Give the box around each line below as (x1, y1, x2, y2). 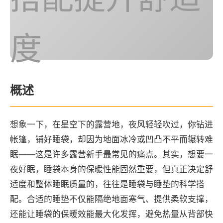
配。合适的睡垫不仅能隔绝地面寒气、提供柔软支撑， (10, 194, 213, 204)
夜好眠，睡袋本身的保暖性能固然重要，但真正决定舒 (10, 164, 213, 174)
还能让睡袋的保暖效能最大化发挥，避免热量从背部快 (10, 209, 213, 219)
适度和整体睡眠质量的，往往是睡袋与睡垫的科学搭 (10, 179, 205, 189)
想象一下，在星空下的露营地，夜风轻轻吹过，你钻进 (10, 119, 213, 129)
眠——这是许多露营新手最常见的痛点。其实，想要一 (10, 149, 213, 159)
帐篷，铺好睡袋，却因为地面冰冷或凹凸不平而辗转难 (10, 134, 213, 144)
